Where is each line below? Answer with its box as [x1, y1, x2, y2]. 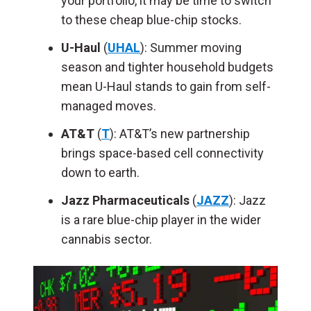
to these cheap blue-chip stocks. [61, 12, 242, 27]
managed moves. [61, 99, 156, 113]
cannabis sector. [61, 232, 152, 246]
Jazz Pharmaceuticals [61, 193, 190, 208]
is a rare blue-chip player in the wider [61, 212, 261, 227]
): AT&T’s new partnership [110, 126, 250, 141]
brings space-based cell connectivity [61, 146, 264, 160]
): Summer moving [140, 40, 242, 55]
